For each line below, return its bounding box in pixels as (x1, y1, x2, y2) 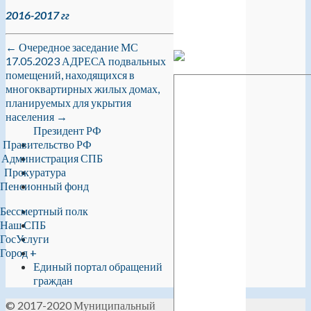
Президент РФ (33, 123, 101, 137)
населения (6, 109, 56, 123)
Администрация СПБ (1, 151, 103, 165)
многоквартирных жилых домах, (6, 81, 160, 95)
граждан (33, 273, 73, 287)
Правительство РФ (3, 137, 92, 151)
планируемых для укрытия (6, 95, 131, 109)
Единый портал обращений (33, 259, 162, 273)
